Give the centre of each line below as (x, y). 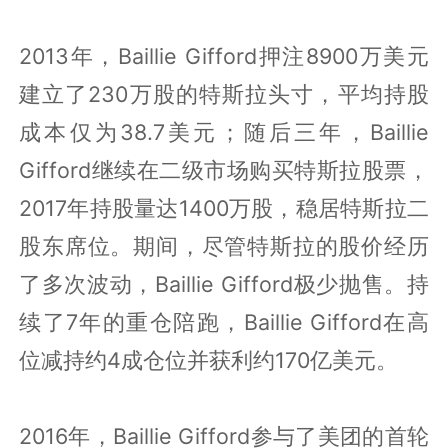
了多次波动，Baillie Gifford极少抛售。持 (224, 283)
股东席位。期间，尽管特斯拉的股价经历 (224, 245)
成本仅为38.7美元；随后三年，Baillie (224, 131)
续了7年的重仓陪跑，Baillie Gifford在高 (224, 321)
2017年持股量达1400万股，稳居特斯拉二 (224, 207)
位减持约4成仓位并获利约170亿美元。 (209, 359)
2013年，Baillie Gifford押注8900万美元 (224, 55)
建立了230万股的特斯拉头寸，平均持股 (224, 93)
